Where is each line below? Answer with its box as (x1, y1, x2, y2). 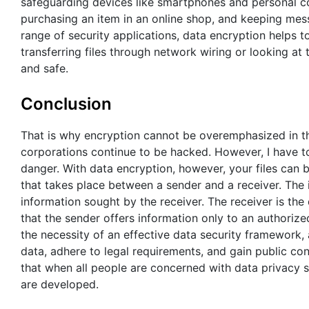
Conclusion (21, 93, 112, 114)
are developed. (21, 277, 99, 292)
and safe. (21, 61, 68, 75)
